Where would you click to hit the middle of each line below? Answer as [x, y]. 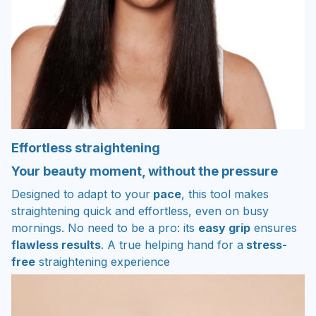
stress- [265, 244]
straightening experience [103, 261]
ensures [274, 227]
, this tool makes [225, 194]
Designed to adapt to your [81, 194]
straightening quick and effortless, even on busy [140, 211]
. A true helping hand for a [172, 244]
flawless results [56, 244]
